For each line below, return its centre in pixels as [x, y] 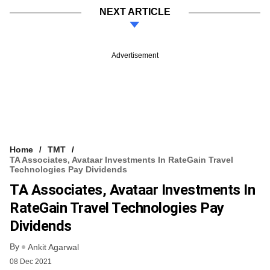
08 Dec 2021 [31, 262]
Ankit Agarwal [53, 247]
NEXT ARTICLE [135, 11]
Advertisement [135, 55]
